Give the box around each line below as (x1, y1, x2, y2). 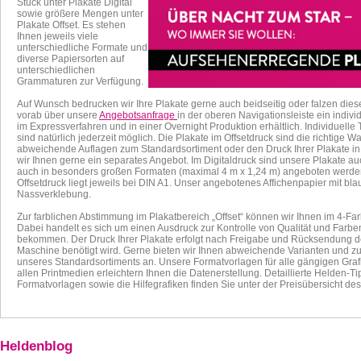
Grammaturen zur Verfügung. (17, 76, 143, 87)
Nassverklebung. (17, 189, 91, 200)
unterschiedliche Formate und (17, 42, 147, 53)
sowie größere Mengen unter (17, 8, 143, 19)
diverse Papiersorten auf (17, 53, 124, 64)
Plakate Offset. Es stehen (17, 19, 126, 31)
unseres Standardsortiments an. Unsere (17, 256, 193, 268)
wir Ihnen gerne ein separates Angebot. (17, 155, 191, 166)
